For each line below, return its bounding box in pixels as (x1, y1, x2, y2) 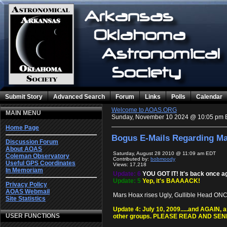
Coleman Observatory (6, 153, 69, 160)
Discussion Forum (6, 138, 58, 146)
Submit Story (5, 93, 43, 100)
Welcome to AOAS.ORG (111, 106, 177, 113)
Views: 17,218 (113, 161, 146, 167)
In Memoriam (6, 167, 43, 174)
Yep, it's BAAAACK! (142, 177, 200, 184)
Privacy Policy (6, 181, 47, 188)
